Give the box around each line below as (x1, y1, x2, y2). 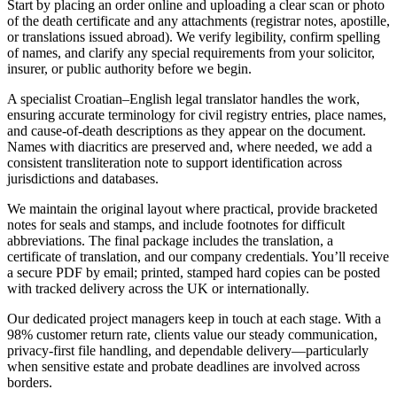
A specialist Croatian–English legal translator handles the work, (7, 91, 360, 107)
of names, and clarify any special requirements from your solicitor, (7, 45, 375, 61)
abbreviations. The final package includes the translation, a (7, 233, 333, 249)
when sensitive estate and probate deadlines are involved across (7, 359, 360, 375)
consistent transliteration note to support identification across (7, 155, 342, 171)
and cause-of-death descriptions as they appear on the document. (7, 123, 366, 139)
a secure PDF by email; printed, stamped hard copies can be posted (7, 265, 380, 281)
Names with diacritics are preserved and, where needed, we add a (7, 139, 372, 155)
